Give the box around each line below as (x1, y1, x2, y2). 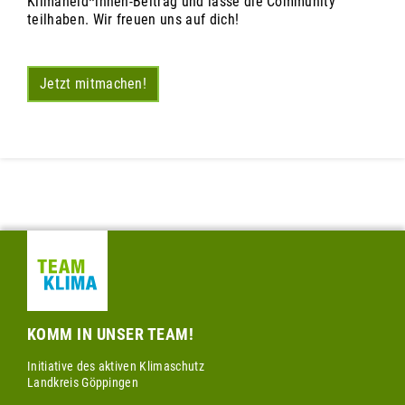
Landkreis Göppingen (27, 375, 139, 391)
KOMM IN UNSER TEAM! (27, 325, 194, 344)
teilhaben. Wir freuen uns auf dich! (27, 11, 240, 29)
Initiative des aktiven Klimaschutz (27, 359, 204, 374)
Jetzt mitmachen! (40, 75, 147, 93)
